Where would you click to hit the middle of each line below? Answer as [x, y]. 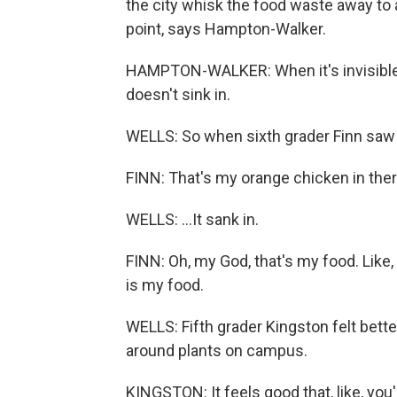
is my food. [165, 285]
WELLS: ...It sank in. [192, 219]
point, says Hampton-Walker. [226, 29]
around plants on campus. [217, 350]
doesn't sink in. [178, 94]
